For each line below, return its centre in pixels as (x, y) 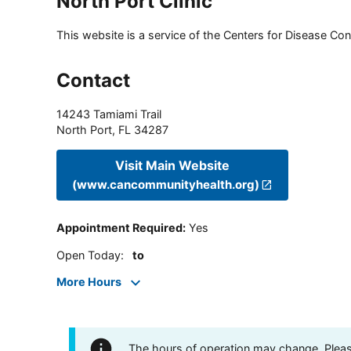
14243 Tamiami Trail (109, 114)
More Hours (89, 282)
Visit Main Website (173, 165)
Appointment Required (119, 228)
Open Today (89, 255)
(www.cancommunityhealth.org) (166, 184)
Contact (93, 81)
